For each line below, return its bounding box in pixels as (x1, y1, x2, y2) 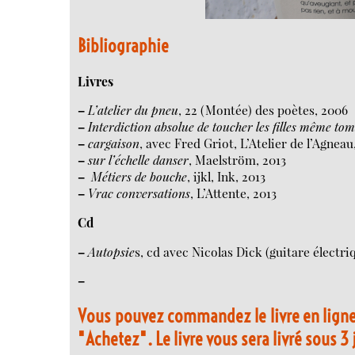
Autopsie (88, 242, 136, 260)
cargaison (88, 135, 140, 152)
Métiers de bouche (88, 168, 188, 185)
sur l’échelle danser (88, 151, 189, 169)
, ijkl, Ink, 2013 (187, 168, 266, 185)
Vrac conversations (88, 185, 191, 202)
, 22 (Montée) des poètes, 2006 (178, 101, 349, 119)
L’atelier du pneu (88, 101, 179, 119)
